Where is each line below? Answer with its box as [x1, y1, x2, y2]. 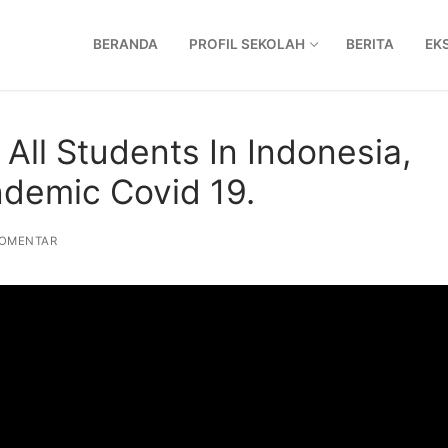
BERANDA [93, 36, 158, 53]
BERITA [346, 36, 394, 53]
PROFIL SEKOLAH [189, 36, 305, 53]
